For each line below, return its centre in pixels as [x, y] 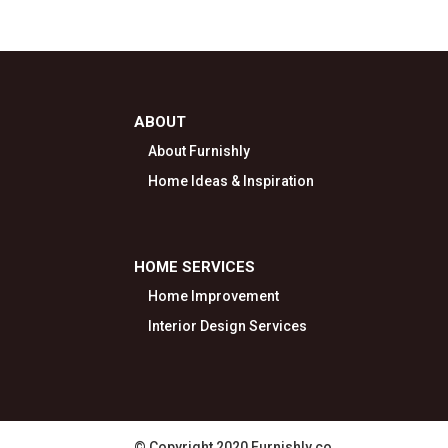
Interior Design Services [228, 325]
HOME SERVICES [195, 266]
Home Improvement [214, 295]
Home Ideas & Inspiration [231, 181]
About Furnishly [199, 151]
